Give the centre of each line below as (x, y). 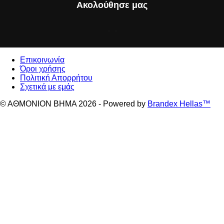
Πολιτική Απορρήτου (56, 78)
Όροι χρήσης (43, 69)
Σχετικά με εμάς (47, 87)
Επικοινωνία (42, 60)
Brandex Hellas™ (179, 104)
